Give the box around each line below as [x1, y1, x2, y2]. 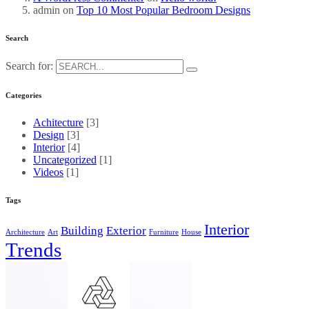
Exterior [106, 224, 146, 237]
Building [61, 224, 103, 237]
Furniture [149, 228, 179, 236]
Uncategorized [33, 154, 97, 166]
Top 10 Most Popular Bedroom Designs [77, 4, 250, 17]
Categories [6, 91, 41, 100]
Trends [6, 239, 61, 261]
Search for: [6, 60, 53, 72]
